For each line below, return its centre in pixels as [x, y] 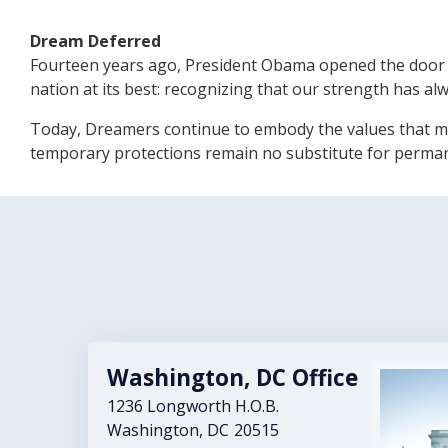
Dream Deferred [95, 41]
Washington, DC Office [233, 378]
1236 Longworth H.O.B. [193, 406]
